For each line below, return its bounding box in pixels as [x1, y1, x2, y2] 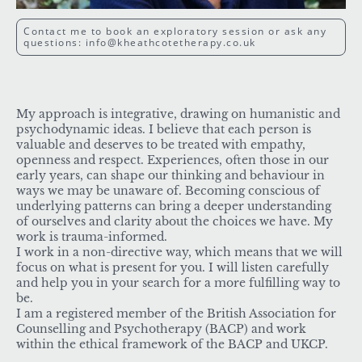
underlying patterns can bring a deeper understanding [16, 200, 331, 214]
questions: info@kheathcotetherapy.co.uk [23, 36, 256, 50]
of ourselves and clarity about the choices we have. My [16, 215, 333, 229]
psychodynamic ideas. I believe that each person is [16, 123, 311, 137]
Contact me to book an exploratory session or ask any [23, 24, 326, 39]
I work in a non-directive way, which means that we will [16, 246, 343, 260]
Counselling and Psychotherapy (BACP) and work [16, 322, 306, 337]
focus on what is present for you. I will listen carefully [16, 261, 329, 276]
